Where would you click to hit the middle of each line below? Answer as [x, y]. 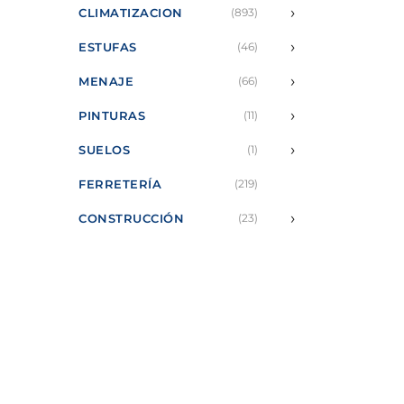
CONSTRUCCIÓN [132, 219]
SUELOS [105, 150]
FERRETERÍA [120, 184]
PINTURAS [112, 116]
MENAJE [106, 82]
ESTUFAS [108, 47]
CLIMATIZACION [131, 13]
